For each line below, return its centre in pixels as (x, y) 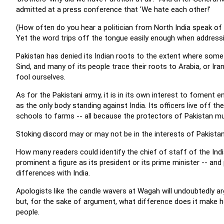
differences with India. (53, 173)
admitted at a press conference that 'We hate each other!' (113, 9)
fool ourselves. (41, 77)
